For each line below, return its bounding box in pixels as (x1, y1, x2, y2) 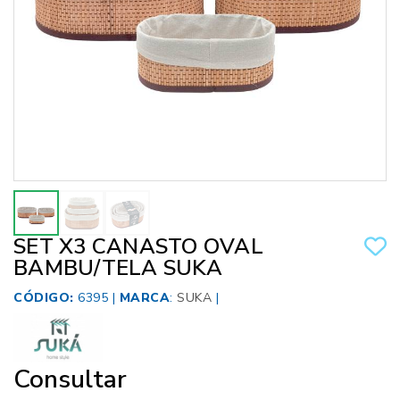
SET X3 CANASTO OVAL (13, 232, 263, 262)
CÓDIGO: (13, 289, 74, 307)
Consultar (13, 362, 127, 397)
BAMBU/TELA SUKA (13, 254, 222, 283)
